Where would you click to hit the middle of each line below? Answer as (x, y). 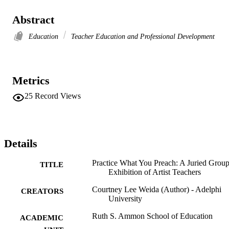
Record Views (58, 96)
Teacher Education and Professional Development (142, 36)
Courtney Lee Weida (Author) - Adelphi (157, 189)
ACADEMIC (42, 217)
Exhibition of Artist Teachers (155, 172)
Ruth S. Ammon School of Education (152, 216)
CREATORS (42, 191)
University (125, 198)
